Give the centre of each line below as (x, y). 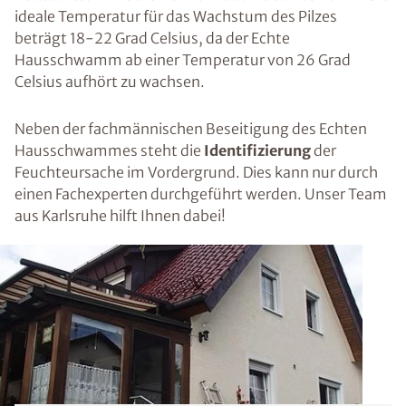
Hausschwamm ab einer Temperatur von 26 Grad (183, 60)
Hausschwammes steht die (109, 150)
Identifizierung (259, 150)
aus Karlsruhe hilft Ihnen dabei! (120, 216)
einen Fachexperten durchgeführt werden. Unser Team (201, 194)
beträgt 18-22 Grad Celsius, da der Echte (152, 38)
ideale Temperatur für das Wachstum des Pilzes (176, 16)
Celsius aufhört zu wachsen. (110, 82)
